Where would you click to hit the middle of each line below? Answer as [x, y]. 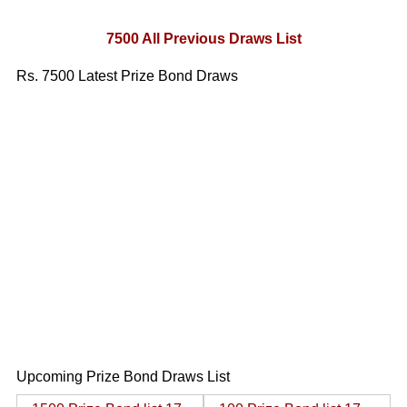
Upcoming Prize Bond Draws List [123, 377]
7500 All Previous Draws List [203, 39]
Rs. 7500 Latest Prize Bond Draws [127, 76]
